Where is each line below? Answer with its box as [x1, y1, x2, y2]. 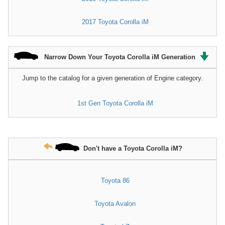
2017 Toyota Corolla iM [81, 18, 149, 26]
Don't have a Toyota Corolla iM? [83, 144, 182, 152]
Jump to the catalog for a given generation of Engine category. [22, 74, 203, 82]
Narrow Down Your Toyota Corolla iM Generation [44, 53, 197, 61]
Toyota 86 [100, 177, 130, 185]
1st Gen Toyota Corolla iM [77, 99, 153, 107]
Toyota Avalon [94, 200, 136, 208]
